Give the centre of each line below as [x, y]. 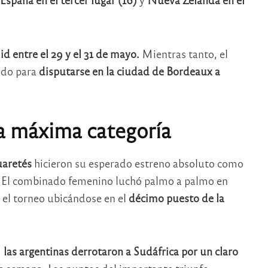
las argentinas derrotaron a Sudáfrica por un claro [121, 251]
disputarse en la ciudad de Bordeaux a [129, 71]
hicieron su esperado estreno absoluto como [137, 163]
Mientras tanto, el [183, 53]
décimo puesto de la [176, 197]
